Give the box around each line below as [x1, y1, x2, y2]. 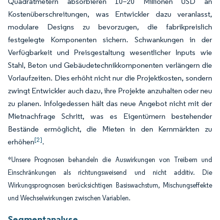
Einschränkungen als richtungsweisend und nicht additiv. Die [8, 168, 212, 177]
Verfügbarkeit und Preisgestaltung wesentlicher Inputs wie [8, 48, 212, 57]
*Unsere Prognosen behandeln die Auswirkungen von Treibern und [8, 156, 212, 164]
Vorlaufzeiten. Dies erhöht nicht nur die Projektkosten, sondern [8, 73, 212, 82]
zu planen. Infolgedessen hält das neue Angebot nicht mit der [8, 99, 212, 108]
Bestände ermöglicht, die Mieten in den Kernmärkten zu [8, 124, 212, 134]
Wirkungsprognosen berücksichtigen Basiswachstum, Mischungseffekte [8, 181, 212, 190]
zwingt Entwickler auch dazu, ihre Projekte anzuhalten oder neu [8, 86, 212, 95]
